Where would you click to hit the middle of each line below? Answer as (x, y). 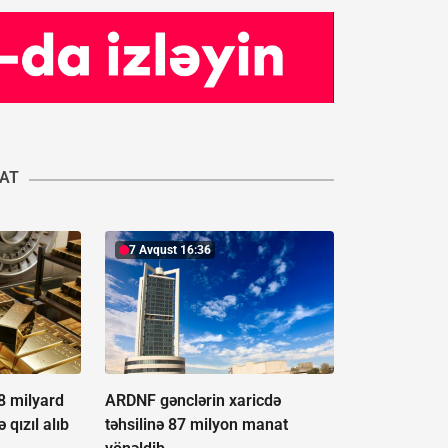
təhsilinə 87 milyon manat (196, 425)
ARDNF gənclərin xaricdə (192, 401)
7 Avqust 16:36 (169, 250)
